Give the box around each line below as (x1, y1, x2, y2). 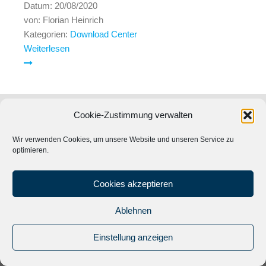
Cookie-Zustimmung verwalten (74, 110, 192, 120)
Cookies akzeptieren (93, 178, 173, 189)
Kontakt (9, 246, 39, 256)
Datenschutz (199, 232, 248, 242)
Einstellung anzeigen (93, 232, 173, 242)
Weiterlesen (24, 43, 69, 54)
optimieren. (12, 146, 49, 154)
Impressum (147, 232, 192, 242)
